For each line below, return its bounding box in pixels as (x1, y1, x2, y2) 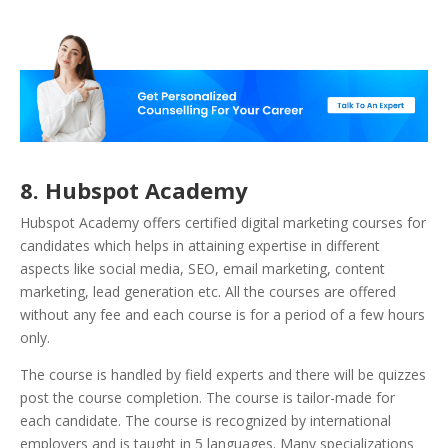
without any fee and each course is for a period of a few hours (20, 305, 425, 325)
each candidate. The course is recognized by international (20, 411, 391, 431)
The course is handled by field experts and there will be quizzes (20, 365, 426, 385)
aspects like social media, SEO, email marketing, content (20, 259, 385, 279)
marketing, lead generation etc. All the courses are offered (20, 282, 396, 302)
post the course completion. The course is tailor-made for (20, 388, 395, 408)
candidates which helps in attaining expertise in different (20, 236, 380, 256)
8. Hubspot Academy (20, 175, 248, 206)
